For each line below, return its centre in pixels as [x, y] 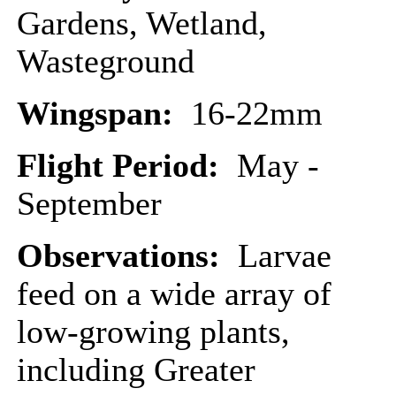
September [89, 204]
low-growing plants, [153, 332]
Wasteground [106, 61]
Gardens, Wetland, [142, 23]
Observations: [123, 256]
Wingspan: [104, 114]
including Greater [136, 370]
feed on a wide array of [174, 294]
